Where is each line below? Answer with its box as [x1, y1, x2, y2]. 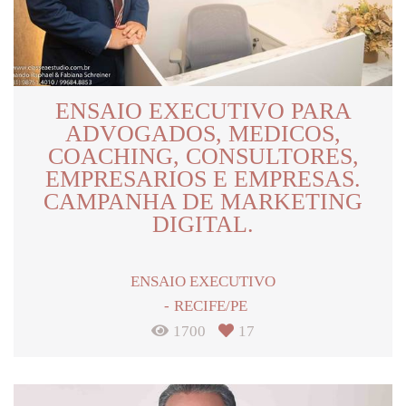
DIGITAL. [152, 211, 254, 238]
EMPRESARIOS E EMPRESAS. [45, 166, 361, 193]
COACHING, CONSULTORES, [47, 143, 359, 170]
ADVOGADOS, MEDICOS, [65, 121, 341, 148]
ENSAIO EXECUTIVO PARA [54, 98, 352, 125]
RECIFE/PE [173, 297, 247, 315]
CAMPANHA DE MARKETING [43, 188, 362, 216]
